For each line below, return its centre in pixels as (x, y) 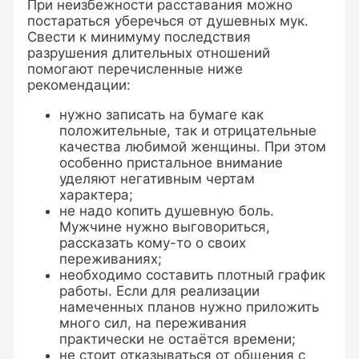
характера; (97, 194)
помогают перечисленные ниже (135, 69)
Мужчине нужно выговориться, (165, 226)
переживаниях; (111, 258)
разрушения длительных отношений (149, 52)
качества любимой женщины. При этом (193, 146)
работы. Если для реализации (160, 290)
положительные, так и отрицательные (188, 130)
